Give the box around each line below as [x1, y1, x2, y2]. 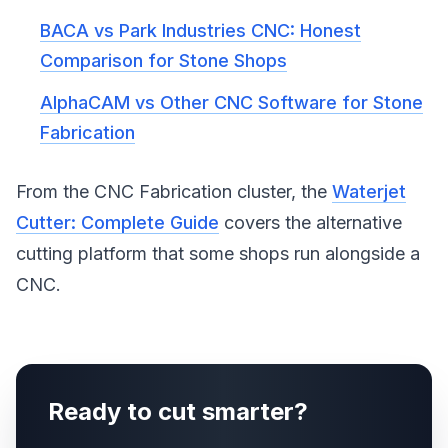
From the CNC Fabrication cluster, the [16, 181, 332, 202]
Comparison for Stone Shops [40, 50, 287, 71]
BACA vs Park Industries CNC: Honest [40, 20, 361, 41]
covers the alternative [219, 212, 402, 233]
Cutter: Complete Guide [16, 212, 219, 233]
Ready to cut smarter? [48, 397, 308, 426]
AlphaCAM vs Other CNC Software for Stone [40, 92, 423, 113]
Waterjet [332, 181, 406, 202]
